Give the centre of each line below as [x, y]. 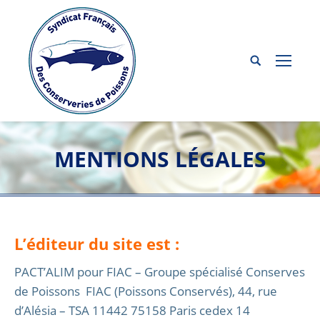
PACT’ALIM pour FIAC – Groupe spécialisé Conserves [160, 272]
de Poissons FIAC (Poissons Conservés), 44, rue [146, 291]
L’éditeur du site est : [97, 244]
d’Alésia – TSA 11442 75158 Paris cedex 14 [132, 310]
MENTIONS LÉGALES [160, 159]
